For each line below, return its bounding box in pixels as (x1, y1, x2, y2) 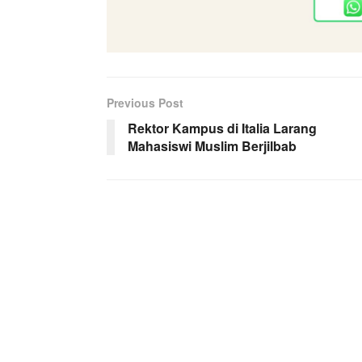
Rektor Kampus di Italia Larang (128, 118, 317, 137)
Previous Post (107, 94, 183, 111)
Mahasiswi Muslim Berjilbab (128, 136, 297, 155)
